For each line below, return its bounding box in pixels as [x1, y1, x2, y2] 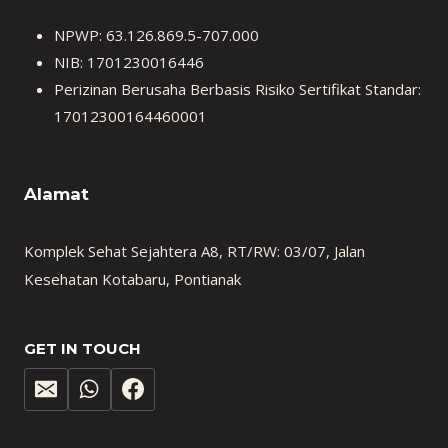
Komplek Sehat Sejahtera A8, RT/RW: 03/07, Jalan [24, 241, 365, 261]
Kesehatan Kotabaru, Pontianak [24, 269, 241, 289]
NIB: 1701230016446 [54, 51, 204, 72]
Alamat [24, 184, 89, 204]
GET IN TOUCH [24, 339, 141, 358]
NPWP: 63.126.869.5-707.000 [54, 24, 259, 45]
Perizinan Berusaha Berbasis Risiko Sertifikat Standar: [54, 78, 421, 99]
